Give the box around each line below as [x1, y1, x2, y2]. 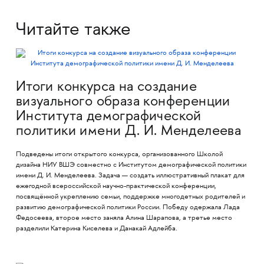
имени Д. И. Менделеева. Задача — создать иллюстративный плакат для [15, 171, 245, 180]
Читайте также [15, 21, 131, 40]
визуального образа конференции [15, 94, 230, 110]
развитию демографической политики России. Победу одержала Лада [15, 203, 240, 212]
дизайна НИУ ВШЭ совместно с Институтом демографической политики [15, 161, 246, 169]
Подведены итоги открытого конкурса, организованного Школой [15, 150, 223, 159]
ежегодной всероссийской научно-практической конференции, [15, 182, 216, 190]
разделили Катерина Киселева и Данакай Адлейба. [15, 225, 177, 233]
